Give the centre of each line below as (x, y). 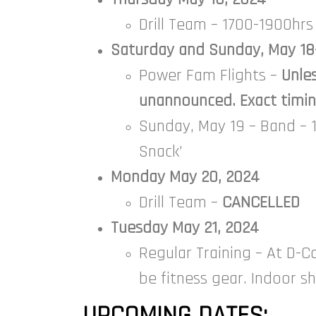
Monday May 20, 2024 (185, 177)
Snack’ (161, 151)
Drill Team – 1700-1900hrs (226, 24)
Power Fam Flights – (210, 75)
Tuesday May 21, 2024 (185, 227)
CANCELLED (261, 202)
